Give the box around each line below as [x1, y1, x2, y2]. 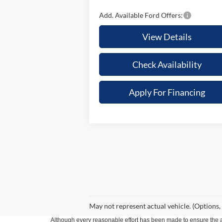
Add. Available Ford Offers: [99, 10, 183, 19]
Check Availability [132, 58, 202, 70]
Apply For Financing [129, 86, 206, 98]
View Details [142, 31, 192, 42]
